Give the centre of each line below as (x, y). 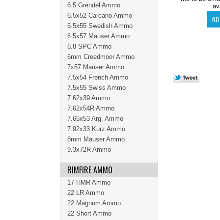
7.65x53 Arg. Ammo (95, 119)
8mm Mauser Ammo (96, 139)
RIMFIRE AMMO (90, 170)
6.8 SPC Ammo (89, 46)
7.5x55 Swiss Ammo (96, 88)
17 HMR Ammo (89, 182)
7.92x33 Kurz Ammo (96, 129)
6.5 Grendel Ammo (94, 5)
